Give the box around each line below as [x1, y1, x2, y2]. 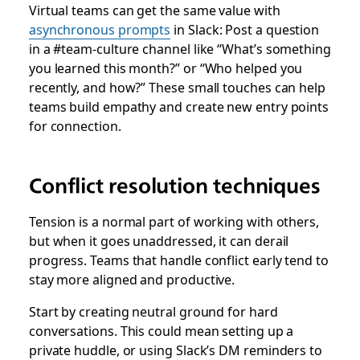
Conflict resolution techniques [28, 173, 321, 198]
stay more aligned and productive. [28, 268, 235, 288]
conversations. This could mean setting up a [28, 320, 294, 340]
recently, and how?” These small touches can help [28, 76, 325, 96]
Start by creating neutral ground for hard [28, 301, 278, 321]
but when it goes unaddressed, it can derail [28, 230, 289, 250]
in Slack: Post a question [170, 18, 320, 39]
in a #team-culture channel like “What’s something [28, 38, 331, 58]
